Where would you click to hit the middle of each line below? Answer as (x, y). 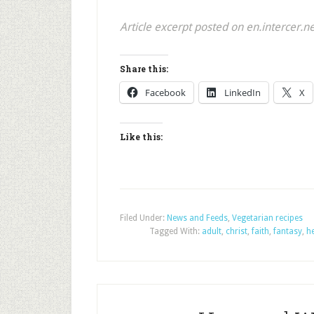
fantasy (288, 231)
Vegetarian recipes (267, 218)
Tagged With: (176, 231)
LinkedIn (243, 93)
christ (237, 231)
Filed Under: (143, 218)
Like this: (141, 137)
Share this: (144, 69)
